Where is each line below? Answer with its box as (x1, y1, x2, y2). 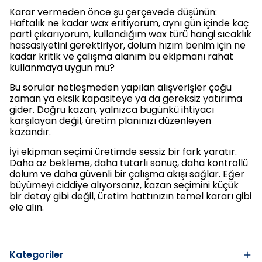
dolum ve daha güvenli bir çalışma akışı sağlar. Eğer (9, 167, 244, 181)
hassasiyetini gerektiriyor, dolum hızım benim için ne (9, 39, 246, 52)
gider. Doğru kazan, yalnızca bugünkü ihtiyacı (9, 103, 214, 116)
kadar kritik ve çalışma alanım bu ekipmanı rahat (9, 50, 233, 63)
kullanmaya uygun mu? (9, 61, 115, 74)
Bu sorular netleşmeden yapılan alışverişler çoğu (9, 81, 232, 94)
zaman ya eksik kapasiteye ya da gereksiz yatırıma (9, 92, 242, 105)
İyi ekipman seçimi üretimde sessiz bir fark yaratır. (9, 145, 237, 158)
